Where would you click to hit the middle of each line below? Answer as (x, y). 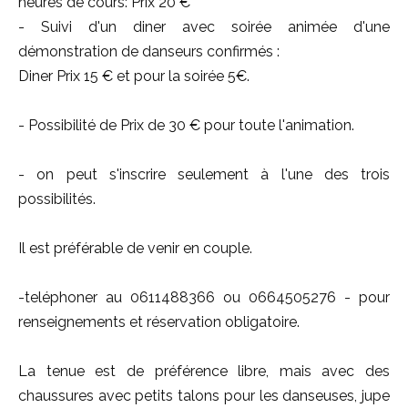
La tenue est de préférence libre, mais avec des (204, 371)
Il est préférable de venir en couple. (135, 248)
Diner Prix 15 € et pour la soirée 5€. (134, 76)
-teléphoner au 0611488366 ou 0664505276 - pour (204, 297)
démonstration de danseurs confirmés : (149, 51)
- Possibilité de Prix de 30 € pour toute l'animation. (186, 125)
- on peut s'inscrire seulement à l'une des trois (204, 174)
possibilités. (57, 199)
